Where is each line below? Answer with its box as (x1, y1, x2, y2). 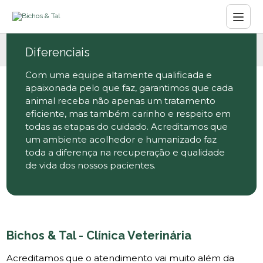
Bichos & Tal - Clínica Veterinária (6, 228, 192, 242)
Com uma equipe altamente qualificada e (25, 69, 213, 80)
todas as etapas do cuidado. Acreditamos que (25, 121, 228, 132)
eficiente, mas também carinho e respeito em (25, 108, 231, 119)
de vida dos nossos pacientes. (25, 160, 156, 171)
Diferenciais (25, 45, 90, 59)
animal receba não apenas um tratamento (25, 95, 216, 106)
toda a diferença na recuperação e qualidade (25, 147, 225, 158)
